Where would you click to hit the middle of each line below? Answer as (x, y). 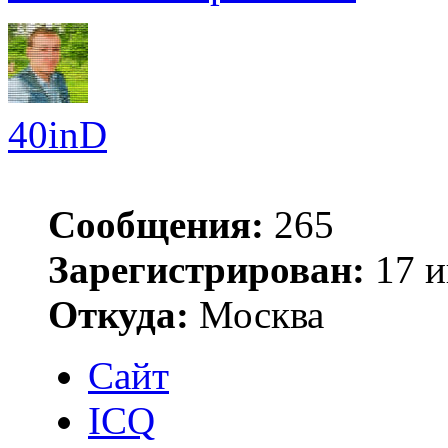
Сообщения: (156, 224)
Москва (256, 314)
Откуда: (118, 314)
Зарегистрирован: (206, 269)
